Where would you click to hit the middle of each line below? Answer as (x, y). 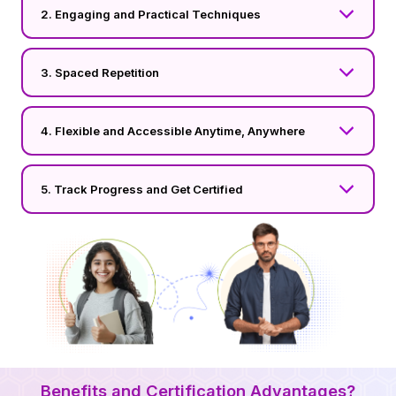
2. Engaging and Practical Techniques (151, 14)
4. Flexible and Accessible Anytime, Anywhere (173, 130)
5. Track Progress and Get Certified (142, 189)
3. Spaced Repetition (100, 72)
